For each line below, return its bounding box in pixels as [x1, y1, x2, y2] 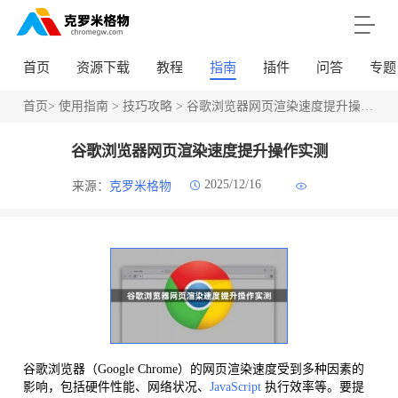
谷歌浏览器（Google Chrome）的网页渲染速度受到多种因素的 [22, 362, 364, 377]
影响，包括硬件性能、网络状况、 [22, 380, 210, 394]
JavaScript [209, 380, 261, 394]
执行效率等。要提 [260, 380, 364, 394]
